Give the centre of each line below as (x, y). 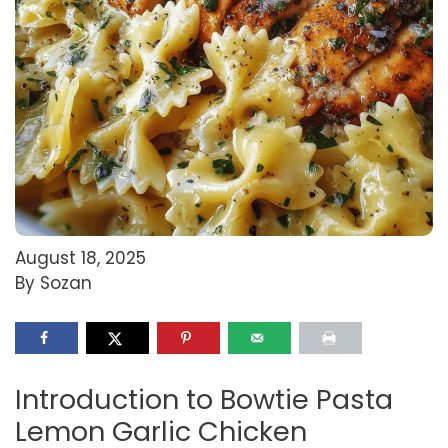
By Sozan (53, 283)
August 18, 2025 (80, 258)
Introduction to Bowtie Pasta (204, 399)
